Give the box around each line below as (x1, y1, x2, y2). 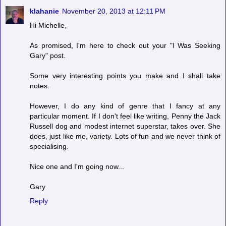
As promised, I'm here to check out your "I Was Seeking (30, 41, 220, 50)
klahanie (30, 7, 59, 16)
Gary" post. (30, 51, 66, 60)
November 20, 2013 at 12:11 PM (62, 7, 165, 16)
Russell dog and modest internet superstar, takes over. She (30, 122, 220, 131)
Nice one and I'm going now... (30, 162, 124, 171)
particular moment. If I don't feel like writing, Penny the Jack (30, 112, 220, 121)
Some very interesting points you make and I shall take (30, 72, 220, 80)
